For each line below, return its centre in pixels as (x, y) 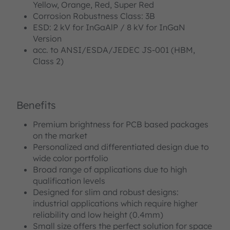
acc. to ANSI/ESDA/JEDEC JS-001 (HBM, (114, 50)
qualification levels (69, 180)
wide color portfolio (71, 158)
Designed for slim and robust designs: (106, 192)
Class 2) (48, 61)
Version (47, 38)
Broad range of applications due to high (110, 169)
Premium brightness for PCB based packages (121, 124)
